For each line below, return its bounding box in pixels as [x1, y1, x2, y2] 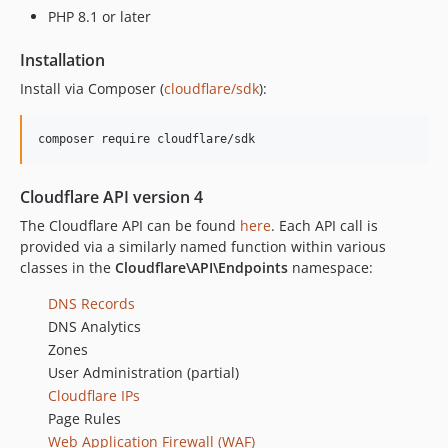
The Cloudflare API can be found [20, 216, 240, 235]
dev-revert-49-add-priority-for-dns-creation [25, 60, 314, 80]
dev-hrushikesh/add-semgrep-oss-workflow [25, 8, 315, 28]
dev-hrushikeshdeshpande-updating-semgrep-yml [25, 34, 364, 54]
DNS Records [48, 294, 135, 313]
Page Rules [48, 409, 121, 428]
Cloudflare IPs [48, 386, 140, 405]
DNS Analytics [48, 317, 141, 336]
